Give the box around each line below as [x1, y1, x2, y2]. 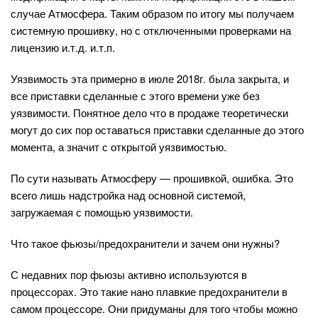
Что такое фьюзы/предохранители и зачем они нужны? [11, 236, 280, 251]
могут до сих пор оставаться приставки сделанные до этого [11, 122, 304, 137]
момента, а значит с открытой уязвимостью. [11, 139, 226, 154]
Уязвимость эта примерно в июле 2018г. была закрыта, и [11, 71, 289, 86]
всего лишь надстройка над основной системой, [11, 187, 246, 202]
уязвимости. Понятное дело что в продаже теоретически [11, 105, 288, 120]
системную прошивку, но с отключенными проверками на [11, 23, 291, 38]
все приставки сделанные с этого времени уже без [11, 88, 260, 103]
